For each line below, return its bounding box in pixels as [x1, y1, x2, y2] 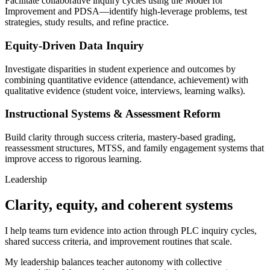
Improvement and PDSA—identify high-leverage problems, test [5, 6, 247, 17]
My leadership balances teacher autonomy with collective [5, 256, 222, 267]
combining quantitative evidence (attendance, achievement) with [5, 74, 248, 85]
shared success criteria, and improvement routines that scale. [5, 236, 232, 246]
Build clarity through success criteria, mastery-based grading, [5, 131, 236, 142]
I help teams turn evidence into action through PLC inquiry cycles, [5, 225, 257, 236]
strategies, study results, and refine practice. [5, 17, 169, 28]
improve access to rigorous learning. [5, 153, 142, 164]
